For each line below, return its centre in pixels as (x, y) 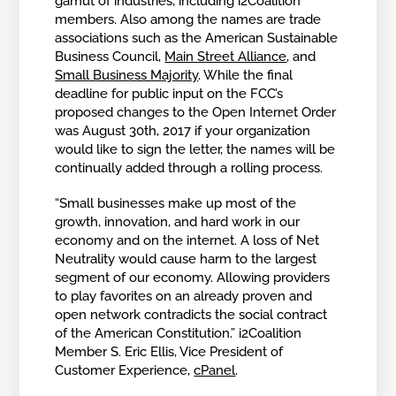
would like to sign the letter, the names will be (195, 149)
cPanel (215, 371)
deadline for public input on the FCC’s (169, 93)
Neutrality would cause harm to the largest (186, 259)
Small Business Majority (127, 75)
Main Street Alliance (226, 56)
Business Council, (110, 56)
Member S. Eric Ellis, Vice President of (169, 352)
